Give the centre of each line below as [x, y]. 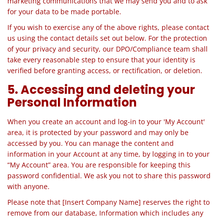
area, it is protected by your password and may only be [98, 132]
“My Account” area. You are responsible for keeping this [99, 165]
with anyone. [28, 186]
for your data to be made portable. [64, 12]
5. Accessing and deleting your [101, 90]
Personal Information [72, 102]
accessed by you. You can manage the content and [91, 143]
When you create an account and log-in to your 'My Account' [106, 122]
